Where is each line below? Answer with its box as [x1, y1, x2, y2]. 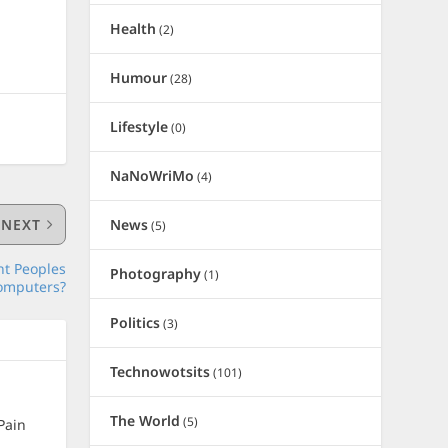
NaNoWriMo [110, 166, 195, 185]
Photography [110, 264, 202, 283]
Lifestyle [110, 117, 169, 136]
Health [110, 19, 157, 38]
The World [110, 411, 181, 430]
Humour [110, 68, 168, 87]
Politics [110, 313, 161, 332]
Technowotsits [110, 362, 211, 381]
